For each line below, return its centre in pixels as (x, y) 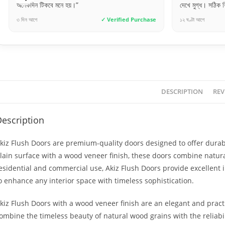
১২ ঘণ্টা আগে (131, 19)
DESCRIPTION (182, 92)
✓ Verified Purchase (68, 19)
